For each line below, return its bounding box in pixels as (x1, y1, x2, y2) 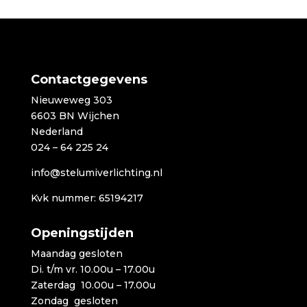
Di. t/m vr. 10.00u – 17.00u (30, 262, 155, 275)
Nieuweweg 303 (30, 93, 112, 106)
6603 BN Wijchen (30, 109, 119, 122)
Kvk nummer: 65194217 (30, 191, 143, 204)
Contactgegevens (30, 71, 147, 87)
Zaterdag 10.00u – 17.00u (30, 278, 156, 291)
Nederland (30, 125, 83, 138)
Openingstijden (30, 225, 134, 241)
